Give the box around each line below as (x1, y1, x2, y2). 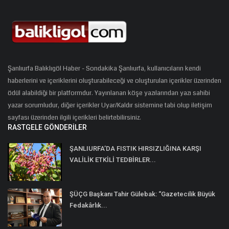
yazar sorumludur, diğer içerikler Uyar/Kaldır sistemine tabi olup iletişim (8, 101, 212, 110)
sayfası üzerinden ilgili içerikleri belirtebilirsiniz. (8, 113, 141, 123)
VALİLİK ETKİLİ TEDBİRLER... (70, 156, 156, 164)
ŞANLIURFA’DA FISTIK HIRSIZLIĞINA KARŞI (70, 145, 201, 153)
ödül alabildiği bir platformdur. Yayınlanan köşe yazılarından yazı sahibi (8, 88, 210, 98)
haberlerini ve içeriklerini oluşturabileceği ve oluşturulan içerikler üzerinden (8, 76, 221, 86)
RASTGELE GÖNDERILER (8, 123, 87, 132)
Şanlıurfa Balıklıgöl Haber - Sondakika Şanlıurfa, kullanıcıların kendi (8, 64, 201, 74)
